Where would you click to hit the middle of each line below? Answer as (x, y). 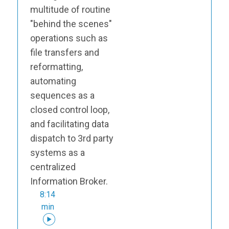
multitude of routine (70, 9)
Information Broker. (69, 181)
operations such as (69, 38)
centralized (53, 167)
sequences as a (62, 95)
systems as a (57, 152)
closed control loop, (70, 109)
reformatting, (56, 66)
